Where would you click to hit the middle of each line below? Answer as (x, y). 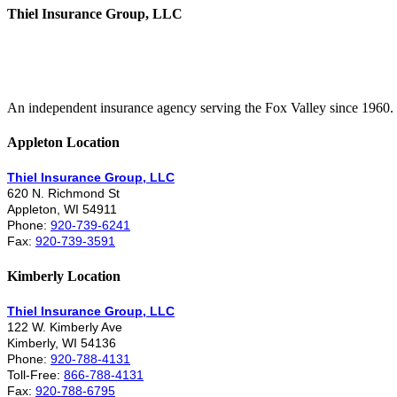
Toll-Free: (35, 374)
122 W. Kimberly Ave (65, 327)
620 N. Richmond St (63, 194)
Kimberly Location (64, 276)
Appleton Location (63, 143)
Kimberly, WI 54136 (62, 343)
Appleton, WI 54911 (62, 210)
